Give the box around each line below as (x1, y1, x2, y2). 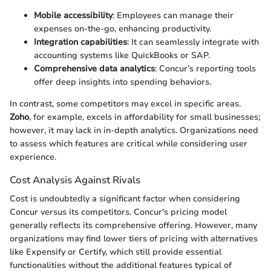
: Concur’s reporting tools (155, 62, 256, 74)
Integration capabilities (34, 36, 127, 48)
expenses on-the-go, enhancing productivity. (34, 22, 211, 34)
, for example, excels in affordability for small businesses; (29, 111, 260, 123)
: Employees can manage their (113, 9, 233, 21)
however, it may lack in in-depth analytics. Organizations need (10, 124, 258, 136)
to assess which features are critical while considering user (10, 137, 247, 149)
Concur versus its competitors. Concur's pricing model (10, 206, 227, 218)
